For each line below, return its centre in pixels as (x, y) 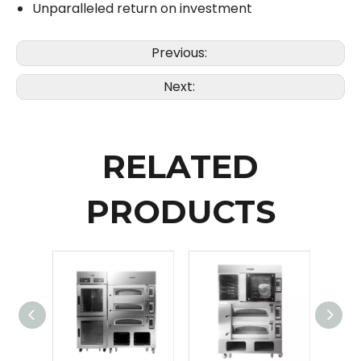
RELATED (180, 167)
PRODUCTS (180, 212)
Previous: (180, 53)
